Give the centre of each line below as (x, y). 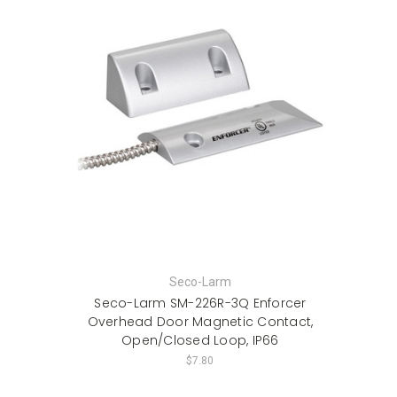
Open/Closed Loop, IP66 (200, 340)
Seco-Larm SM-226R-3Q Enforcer (200, 303)
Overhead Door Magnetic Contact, (200, 321)
